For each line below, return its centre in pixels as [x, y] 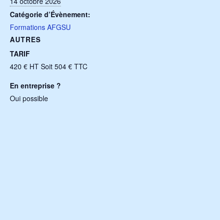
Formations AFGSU [40, 27]
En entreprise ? [35, 86]
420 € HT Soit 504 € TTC [49, 67]
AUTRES [25, 40]
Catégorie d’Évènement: [50, 14]
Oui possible [29, 98]
